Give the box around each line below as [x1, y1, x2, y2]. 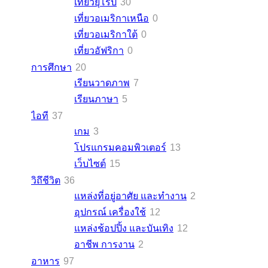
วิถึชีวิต [31, 175, 60, 185]
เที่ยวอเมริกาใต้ [74, 29, 138, 39]
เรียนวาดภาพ [74, 77, 130, 88]
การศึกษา [31, 62, 72, 72]
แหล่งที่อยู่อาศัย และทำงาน [74, 190, 187, 201]
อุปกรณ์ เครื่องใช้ [74, 206, 146, 217]
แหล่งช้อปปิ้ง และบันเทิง [74, 223, 173, 233]
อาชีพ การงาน [74, 239, 135, 249]
